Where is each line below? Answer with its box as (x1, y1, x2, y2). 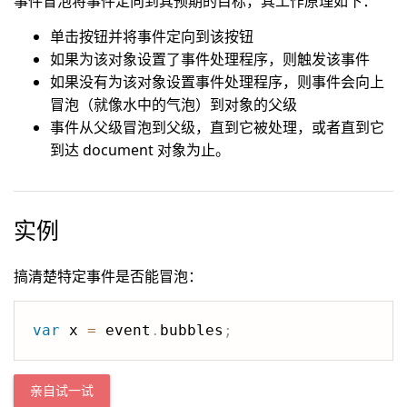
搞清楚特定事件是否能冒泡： (14, 266, 203, 286)
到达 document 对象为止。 (50, 140, 230, 160)
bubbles (160, 322, 223, 339)
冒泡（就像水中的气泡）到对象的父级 (50, 94, 297, 114)
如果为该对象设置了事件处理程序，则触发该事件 (50, 49, 370, 69)
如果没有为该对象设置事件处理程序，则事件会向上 (50, 72, 384, 92)
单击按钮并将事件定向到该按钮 (50, 26, 253, 46)
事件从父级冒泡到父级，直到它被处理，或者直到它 (50, 117, 384, 137)
